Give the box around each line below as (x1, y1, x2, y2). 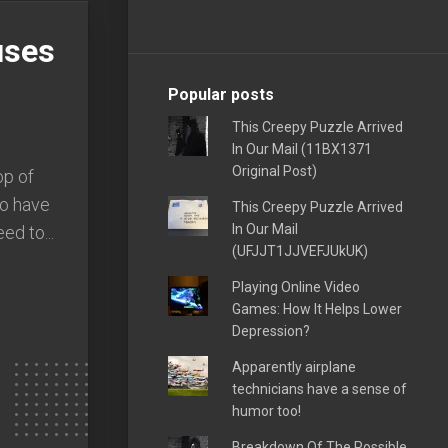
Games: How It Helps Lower (231, 300, 402, 317)
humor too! (231, 402, 301, 419)
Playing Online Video (231, 278, 360, 295)
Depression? (231, 322, 310, 339)
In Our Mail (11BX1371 (231, 140, 372, 157)
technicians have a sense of (231, 380, 407, 397)
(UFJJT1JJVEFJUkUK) (231, 242, 368, 259)
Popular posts (168, 84, 274, 104)
